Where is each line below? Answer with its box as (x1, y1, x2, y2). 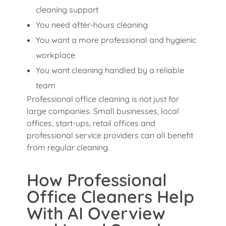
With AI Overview (27, 202, 165, 223)
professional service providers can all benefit (27, 130, 193, 140)
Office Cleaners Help (27, 185, 194, 207)
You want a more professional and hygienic (35, 34, 196, 45)
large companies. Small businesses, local (27, 105, 179, 116)
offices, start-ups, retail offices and (27, 118, 155, 128)
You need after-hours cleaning (35, 19, 148, 30)
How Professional (27, 168, 167, 190)
